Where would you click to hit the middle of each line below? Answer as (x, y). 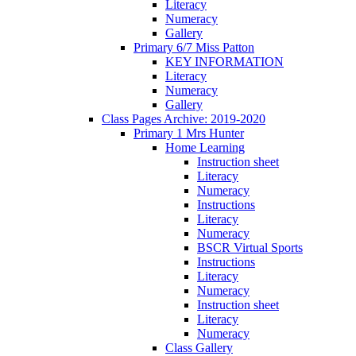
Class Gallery (199, 347)
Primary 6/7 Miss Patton (194, 47)
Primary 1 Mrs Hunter (189, 133)
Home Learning (205, 147)
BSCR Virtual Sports (250, 247)
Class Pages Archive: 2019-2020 (184, 118)
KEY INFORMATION (224, 61)
